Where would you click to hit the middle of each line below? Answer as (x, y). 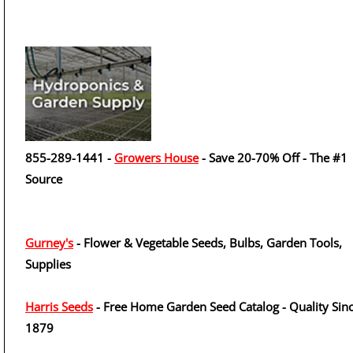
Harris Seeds (59, 307)
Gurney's (49, 243)
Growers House (156, 158)
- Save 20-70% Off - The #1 (273, 158)
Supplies (48, 264)
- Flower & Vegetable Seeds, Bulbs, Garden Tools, (208, 243)
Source (44, 179)
